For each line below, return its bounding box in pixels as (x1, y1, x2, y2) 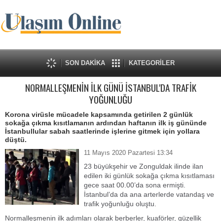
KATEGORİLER (129, 59, 175, 67)
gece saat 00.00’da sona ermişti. (84, 181, 185, 189)
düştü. (5, 136, 27, 144)
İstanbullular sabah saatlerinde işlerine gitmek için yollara (5, 127, 200, 135)
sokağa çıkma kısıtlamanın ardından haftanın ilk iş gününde (5, 119, 207, 127)
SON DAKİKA (65, 59, 105, 67)
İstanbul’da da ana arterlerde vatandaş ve (84, 190, 214, 198)
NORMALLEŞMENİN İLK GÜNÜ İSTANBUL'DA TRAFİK (25, 80, 196, 95)
